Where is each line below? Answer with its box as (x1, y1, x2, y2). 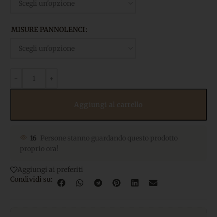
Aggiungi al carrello (74, 100, 143, 109)
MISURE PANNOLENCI (11, 25, 85, 34)
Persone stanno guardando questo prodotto (40, 134, 178, 143)
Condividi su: (10, 175, 53, 184)
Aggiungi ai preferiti (17, 165, 83, 174)
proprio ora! (20, 144, 59, 154)
